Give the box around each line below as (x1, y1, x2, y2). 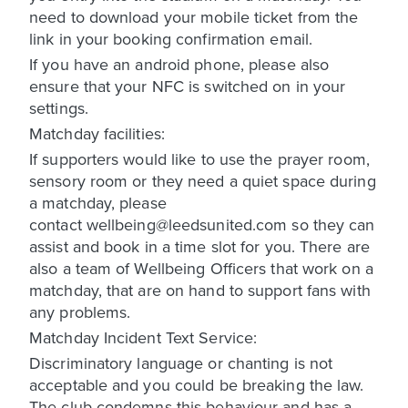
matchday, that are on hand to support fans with (29, 278, 371, 301)
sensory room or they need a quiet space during (29, 168, 376, 192)
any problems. (29, 300, 131, 323)
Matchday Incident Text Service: (29, 325, 258, 349)
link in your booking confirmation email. (29, 26, 313, 50)
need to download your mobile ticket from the (29, 5, 359, 28)
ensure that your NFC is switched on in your (29, 74, 346, 97)
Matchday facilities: (29, 121, 165, 145)
